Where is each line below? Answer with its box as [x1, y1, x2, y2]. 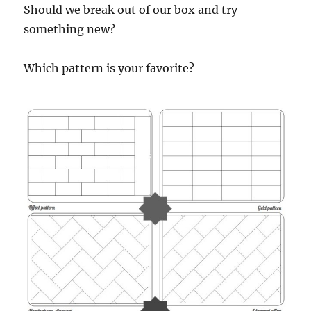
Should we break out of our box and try [24, 3, 238, 17]
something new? [24, 22, 116, 37]
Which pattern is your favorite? [24, 61, 195, 76]
